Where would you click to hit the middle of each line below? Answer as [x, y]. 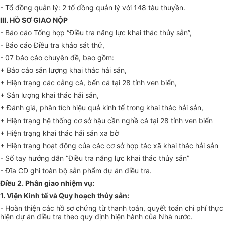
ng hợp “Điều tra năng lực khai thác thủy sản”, [117, 33]
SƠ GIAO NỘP [45, 20]
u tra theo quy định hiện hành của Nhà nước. [120, 217]
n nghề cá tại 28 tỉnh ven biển [164, 121]
